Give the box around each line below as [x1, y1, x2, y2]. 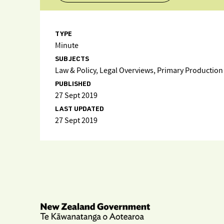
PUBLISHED [55, 81, 91, 88]
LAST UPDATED [55, 106, 104, 113]
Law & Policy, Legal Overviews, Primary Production [55, 65, 223, 76]
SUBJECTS [55, 56, 89, 63]
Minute [55, 40, 78, 51]
